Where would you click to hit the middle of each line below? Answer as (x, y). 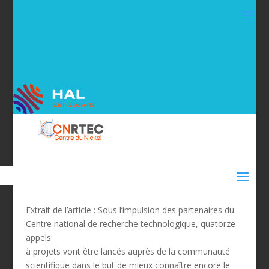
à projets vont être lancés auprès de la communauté (128, 251)
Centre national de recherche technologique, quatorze (130, 223)
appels (38, 237)
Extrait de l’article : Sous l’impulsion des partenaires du (130, 210)
